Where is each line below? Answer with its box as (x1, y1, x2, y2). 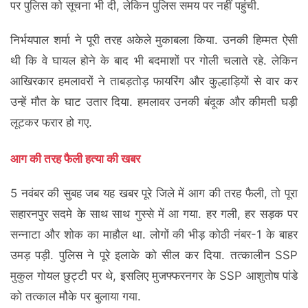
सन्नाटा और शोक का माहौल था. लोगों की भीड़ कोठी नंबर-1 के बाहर (10, 227, 298, 241)
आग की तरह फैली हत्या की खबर (10, 151, 140, 166)
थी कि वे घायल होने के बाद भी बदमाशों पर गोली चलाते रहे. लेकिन (10, 54, 298, 68)
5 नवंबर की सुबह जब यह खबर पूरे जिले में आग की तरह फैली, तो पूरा (10, 186, 298, 200)
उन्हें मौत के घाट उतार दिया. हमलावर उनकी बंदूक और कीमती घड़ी (10, 95, 298, 109)
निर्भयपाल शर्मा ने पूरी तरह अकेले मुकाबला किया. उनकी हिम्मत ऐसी (10, 33, 298, 47)
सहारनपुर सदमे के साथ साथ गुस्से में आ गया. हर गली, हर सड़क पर (10, 206, 298, 221)
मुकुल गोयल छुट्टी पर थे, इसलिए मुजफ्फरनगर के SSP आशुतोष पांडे (10, 268, 298, 283)
